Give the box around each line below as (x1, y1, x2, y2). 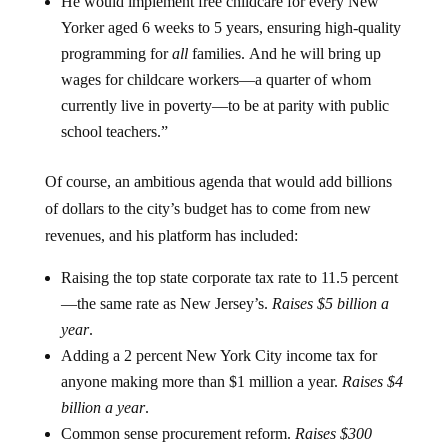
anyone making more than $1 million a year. (60, 373, 342, 390)
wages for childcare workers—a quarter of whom (60, 71, 371, 88)
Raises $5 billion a (271, 295, 389, 312)
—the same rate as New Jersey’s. (60, 295, 272, 312)
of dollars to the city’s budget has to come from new (44, 200, 371, 217)
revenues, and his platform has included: (44, 227, 298, 244)
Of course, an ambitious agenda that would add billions (44, 173, 392, 190)
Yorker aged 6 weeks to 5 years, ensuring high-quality (60, 19, 401, 36)
